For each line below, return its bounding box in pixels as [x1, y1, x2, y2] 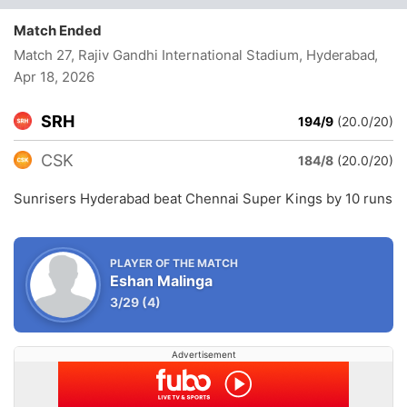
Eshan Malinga [110, 272, 213, 290]
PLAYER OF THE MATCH [110, 256, 238, 270]
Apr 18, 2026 [14, 68, 94, 85]
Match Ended [14, 22, 110, 39]
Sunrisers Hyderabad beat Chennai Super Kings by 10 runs [14, 190, 392, 207]
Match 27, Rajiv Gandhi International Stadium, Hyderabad [14, 46, 376, 64]
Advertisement [171, 349, 236, 360]
